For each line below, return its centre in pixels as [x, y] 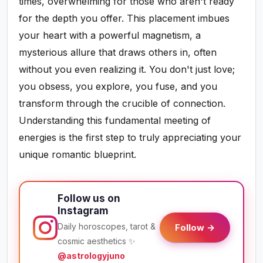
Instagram [83, 211]
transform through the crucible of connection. [122, 104]
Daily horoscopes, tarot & [107, 227]
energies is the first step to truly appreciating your [130, 138]
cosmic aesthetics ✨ [97, 241]
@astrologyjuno [92, 256]
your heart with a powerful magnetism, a [110, 36]
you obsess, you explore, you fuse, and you [118, 87]
